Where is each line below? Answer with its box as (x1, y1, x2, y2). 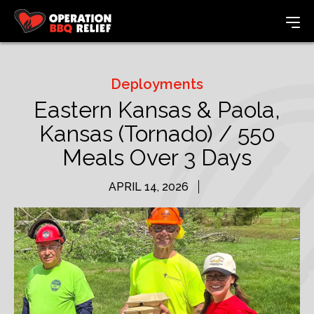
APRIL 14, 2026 (108, 180, 189, 193)
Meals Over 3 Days (62, 144, 252, 170)
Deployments (111, 76, 203, 93)
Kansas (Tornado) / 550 (39, 121, 275, 146)
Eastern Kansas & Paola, (34, 97, 280, 123)
